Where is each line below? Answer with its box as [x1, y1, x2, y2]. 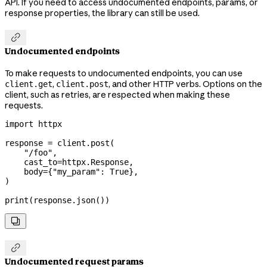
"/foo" [5, 147, 52, 157]
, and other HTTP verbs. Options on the [108, 78, 262, 89]
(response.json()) [29, 195, 110, 205]
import [5, 119, 33, 129]
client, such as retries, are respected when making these [5, 89, 230, 100]
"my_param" [52, 166, 100, 176]
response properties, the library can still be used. [5, 8, 200, 19]
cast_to [5, 157, 57, 167]
